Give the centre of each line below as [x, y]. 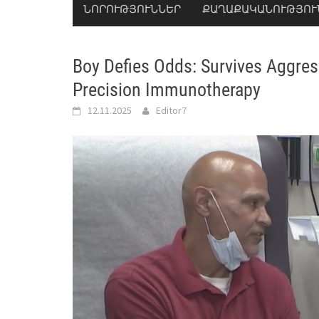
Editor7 [171, 110]
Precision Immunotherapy [167, 90]
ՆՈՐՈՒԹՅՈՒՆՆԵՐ [132, 9]
